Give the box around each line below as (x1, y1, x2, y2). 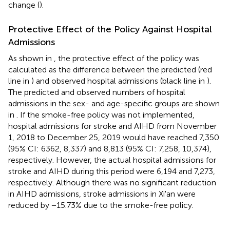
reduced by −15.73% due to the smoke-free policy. (8, 200, 194, 210)
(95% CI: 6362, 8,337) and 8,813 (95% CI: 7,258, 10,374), (8, 144, 212, 154)
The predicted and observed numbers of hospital (8, 87, 185, 98)
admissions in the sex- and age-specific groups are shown (8, 99, 220, 109)
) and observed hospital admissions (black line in (31, 76, 207, 86)
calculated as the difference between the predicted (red (8, 65, 212, 75)
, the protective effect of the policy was (54, 53, 199, 64)
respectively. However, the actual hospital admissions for (8, 155, 216, 165)
